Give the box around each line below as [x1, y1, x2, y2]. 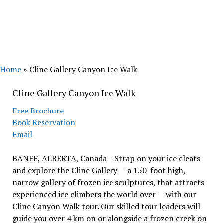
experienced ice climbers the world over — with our [12, 189, 196, 200]
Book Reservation [12, 117, 75, 128]
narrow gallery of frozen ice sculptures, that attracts [12, 177, 204, 188]
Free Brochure [12, 105, 64, 116]
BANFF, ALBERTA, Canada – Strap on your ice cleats [12, 153, 200, 164]
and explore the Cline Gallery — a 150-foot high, [12, 165, 185, 176]
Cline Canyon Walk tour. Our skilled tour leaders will [12, 201, 200, 212]
